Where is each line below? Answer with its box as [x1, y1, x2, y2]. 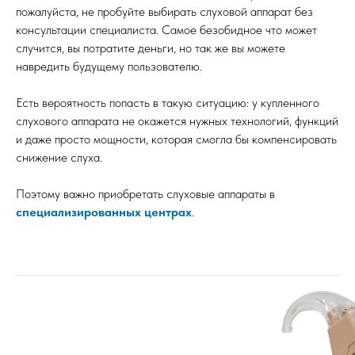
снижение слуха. [16, 149, 102, 165]
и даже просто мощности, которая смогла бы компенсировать [16, 131, 337, 147]
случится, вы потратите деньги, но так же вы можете [16, 40, 285, 55]
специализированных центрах [16, 204, 192, 219]
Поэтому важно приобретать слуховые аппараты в [16, 185, 275, 201]
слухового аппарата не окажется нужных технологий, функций [16, 113, 338, 128]
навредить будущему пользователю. [16, 58, 202, 74]
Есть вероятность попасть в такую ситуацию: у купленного [16, 94, 319, 110]
